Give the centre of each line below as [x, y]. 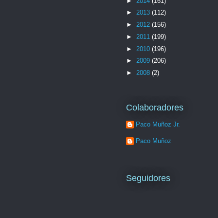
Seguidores [148, 178]
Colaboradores [155, 108]
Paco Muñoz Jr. [158, 124]
